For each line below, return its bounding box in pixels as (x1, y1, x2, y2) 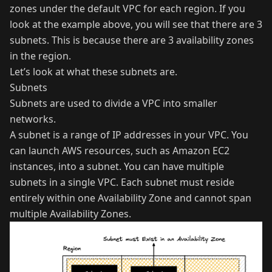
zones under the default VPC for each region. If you (10, 1, 245, 15)
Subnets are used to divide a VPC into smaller (10, 96, 217, 110)
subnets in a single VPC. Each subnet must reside (10, 175, 234, 189)
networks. (10, 112, 56, 126)
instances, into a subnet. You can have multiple (10, 159, 224, 173)
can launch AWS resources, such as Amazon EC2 (10, 143, 229, 157)
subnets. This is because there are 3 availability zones (10, 33, 254, 47)
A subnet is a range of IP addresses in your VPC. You (10, 127, 248, 141)
